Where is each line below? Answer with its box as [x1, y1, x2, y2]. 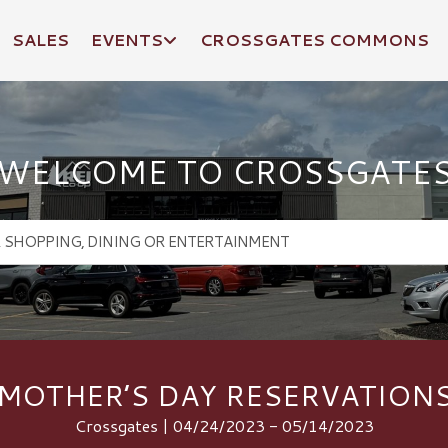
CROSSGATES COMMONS [199, 28, 429, 51]
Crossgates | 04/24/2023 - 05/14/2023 [74, 413, 374, 437]
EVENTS [91, 28, 164, 51]
